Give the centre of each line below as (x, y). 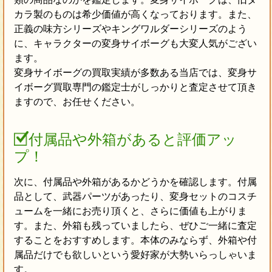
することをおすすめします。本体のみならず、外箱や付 (135, 240)
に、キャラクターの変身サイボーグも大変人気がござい (135, 44)
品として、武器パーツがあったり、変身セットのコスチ (135, 197)
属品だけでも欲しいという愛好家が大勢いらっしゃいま (135, 255)
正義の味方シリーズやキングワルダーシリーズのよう (130, 29)
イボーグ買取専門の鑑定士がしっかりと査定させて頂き (135, 87)
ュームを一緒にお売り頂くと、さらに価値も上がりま (130, 211)
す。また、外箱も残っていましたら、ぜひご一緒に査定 (135, 226)
